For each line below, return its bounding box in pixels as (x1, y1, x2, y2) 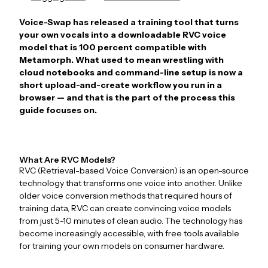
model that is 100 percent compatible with (19, 42, 206, 53)
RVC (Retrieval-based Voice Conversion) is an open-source (19, 165, 249, 176)
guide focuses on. (19, 105, 97, 115)
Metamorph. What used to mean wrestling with (19, 54, 224, 65)
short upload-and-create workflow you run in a (19, 80, 222, 90)
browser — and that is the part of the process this (19, 92, 235, 103)
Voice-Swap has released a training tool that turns (19, 17, 239, 28)
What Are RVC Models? (19, 154, 115, 165)
